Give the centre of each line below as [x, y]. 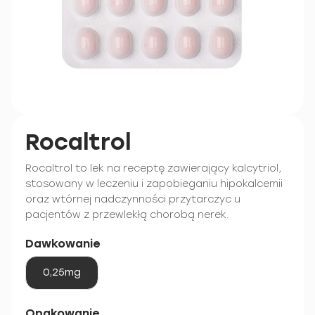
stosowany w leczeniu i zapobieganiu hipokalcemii [154, 184]
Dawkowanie [63, 244]
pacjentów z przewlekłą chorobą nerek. [127, 215]
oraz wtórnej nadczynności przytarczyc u [133, 199]
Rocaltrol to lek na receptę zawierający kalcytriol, [153, 168]
